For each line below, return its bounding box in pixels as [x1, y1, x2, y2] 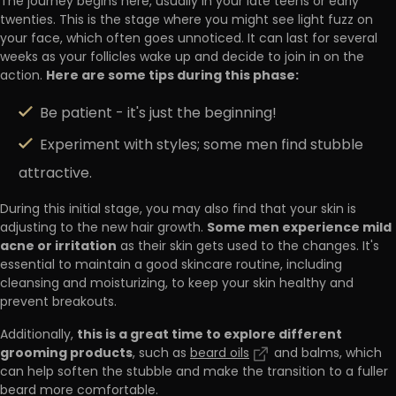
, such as [133, 343, 190, 364]
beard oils [190, 343, 249, 364]
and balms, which [270, 343, 382, 364]
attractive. [19, 162, 92, 186]
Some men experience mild [207, 217, 392, 239]
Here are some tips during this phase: [46, 65, 299, 87]
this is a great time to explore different [77, 324, 342, 346]
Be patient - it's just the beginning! [40, 102, 277, 126]
